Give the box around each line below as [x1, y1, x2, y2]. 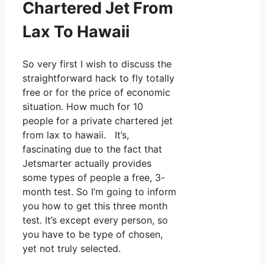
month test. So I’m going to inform [22, 185, 176, 198]
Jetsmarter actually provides [22, 157, 151, 169]
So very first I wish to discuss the [22, 57, 172, 70]
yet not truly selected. [22, 242, 121, 254]
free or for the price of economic [22, 86, 170, 98]
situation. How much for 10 [22, 100, 143, 112]
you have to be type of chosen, [22, 228, 163, 240]
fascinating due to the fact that [22, 143, 162, 155]
